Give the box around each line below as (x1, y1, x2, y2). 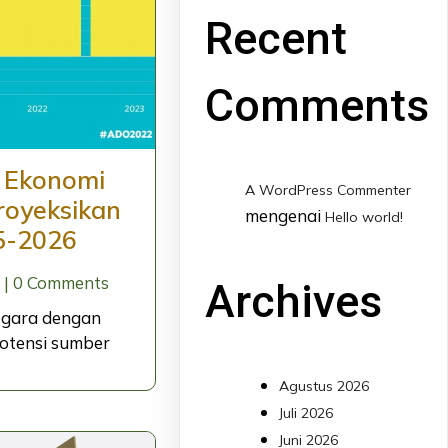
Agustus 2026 (279, 377, 370, 396)
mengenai (245, 205, 326, 227)
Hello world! (325, 208, 404, 227)
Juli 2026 (279, 404, 334, 423)
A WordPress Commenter (245, 181, 412, 200)
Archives (205, 274, 383, 328)
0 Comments (12, 272, 109, 294)
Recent (205, 12, 348, 66)
